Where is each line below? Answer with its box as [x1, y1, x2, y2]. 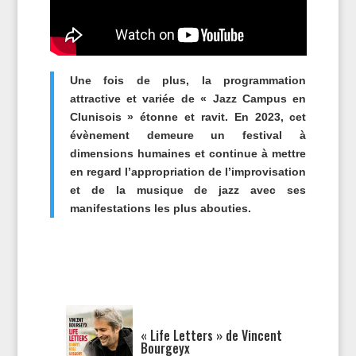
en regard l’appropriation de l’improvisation [69, 164, 307, 178]
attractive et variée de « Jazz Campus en [69, 91, 307, 105]
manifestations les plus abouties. [69, 201, 251, 215]
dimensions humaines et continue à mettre [69, 146, 307, 160]
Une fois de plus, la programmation [69, 73, 307, 87]
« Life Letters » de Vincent [141, 325, 283, 345]
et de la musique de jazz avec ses [69, 183, 307, 196]
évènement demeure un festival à [69, 128, 307, 141]
